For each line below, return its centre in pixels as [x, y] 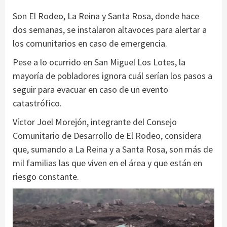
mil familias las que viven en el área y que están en [107, 163]
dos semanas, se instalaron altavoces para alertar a [110, 30]
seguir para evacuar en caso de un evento [90, 90]
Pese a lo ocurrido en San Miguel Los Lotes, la [99, 62]
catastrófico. [37, 103]
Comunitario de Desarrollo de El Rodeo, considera [107, 136]
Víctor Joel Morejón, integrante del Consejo [95, 122]
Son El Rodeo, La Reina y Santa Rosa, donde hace [106, 16]
